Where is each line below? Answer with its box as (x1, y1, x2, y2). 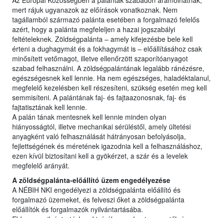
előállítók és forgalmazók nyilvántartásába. (12, 204, 143, 215)
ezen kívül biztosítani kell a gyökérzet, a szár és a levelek (12, 151, 188, 161)
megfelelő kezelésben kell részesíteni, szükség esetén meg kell (12, 83, 207, 93)
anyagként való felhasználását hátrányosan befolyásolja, (12, 131, 186, 142)
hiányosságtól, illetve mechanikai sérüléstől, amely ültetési (12, 122, 191, 132)
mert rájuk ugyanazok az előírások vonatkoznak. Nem (12, 5, 178, 15)
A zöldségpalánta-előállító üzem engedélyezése (12, 175, 170, 185)
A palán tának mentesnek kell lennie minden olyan (12, 112, 166, 122)
